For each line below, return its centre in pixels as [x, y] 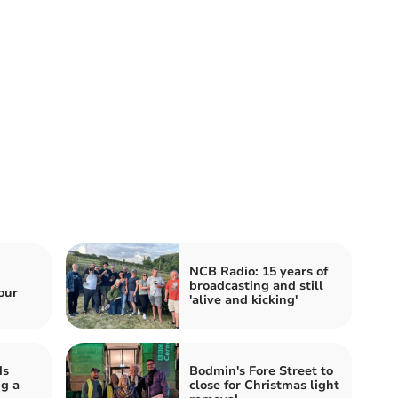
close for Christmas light [264, 385]
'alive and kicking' [243, 299]
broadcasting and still [256, 285]
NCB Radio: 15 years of [259, 271]
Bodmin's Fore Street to [261, 370]
